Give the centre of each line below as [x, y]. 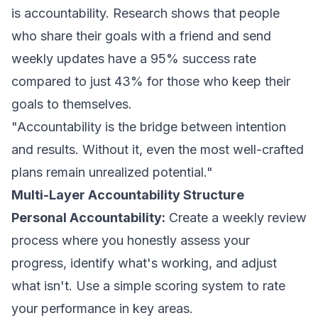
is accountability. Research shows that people [146, 13]
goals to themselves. [72, 104]
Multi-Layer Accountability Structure [128, 195]
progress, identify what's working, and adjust [144, 263]
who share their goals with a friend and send [141, 36]
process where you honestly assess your [131, 240]
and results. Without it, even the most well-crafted [158, 149]
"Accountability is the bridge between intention [149, 127]
